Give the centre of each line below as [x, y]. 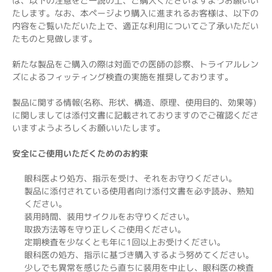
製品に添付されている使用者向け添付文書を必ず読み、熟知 [139, 191]
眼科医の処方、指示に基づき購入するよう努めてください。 [139, 254]
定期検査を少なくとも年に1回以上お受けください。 [125, 242]
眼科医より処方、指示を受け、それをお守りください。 [131, 178]
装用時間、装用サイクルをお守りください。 [109, 216]
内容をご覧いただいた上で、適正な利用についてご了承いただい [135, 25]
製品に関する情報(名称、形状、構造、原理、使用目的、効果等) [134, 102]
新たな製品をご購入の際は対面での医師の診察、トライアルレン [135, 64]
